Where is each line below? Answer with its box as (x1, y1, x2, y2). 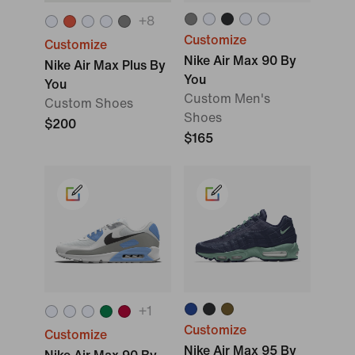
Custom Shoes (44, 97, 133, 110)
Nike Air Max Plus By (44, 59, 166, 72)
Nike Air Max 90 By (184, 54, 296, 67)
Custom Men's (184, 92, 270, 105)
